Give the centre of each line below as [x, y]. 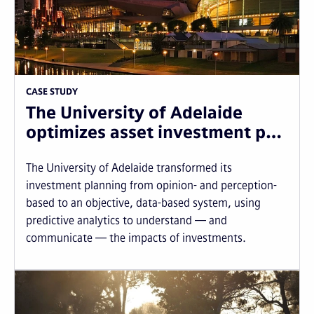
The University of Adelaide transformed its [129, 168]
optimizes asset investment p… [154, 132]
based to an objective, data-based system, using [143, 203]
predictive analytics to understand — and [127, 220]
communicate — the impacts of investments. [136, 238]
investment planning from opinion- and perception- [151, 185]
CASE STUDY [52, 91]
